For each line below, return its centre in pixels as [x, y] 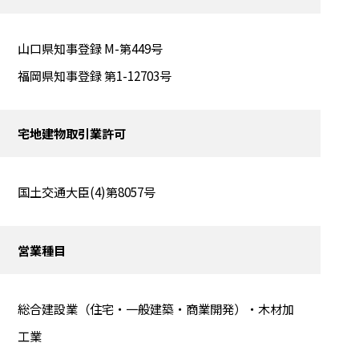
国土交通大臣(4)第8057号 [86, 192]
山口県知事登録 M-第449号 [90, 48]
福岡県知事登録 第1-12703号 [94, 75]
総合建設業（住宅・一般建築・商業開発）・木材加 [155, 308]
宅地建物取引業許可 [71, 133]
